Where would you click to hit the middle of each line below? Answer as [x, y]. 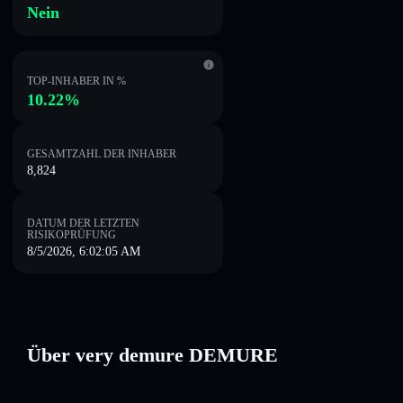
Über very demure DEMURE [152, 355]
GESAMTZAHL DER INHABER [102, 154]
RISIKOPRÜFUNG [72, 235]
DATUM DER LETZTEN [83, 223]
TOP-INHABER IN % [76, 81]
